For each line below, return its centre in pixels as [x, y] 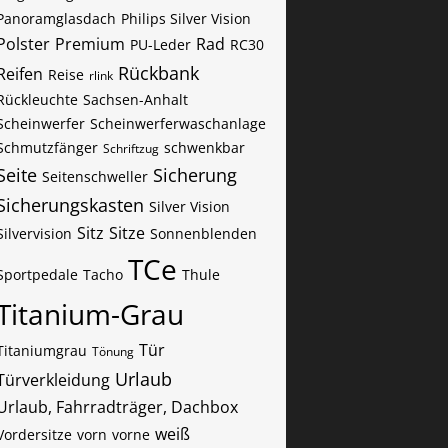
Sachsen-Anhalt [135, 99]
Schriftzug [131, 148]
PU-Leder [160, 44]
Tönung [113, 351]
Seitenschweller [95, 176]
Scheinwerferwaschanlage [178, 123]
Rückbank [158, 73]
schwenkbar [204, 147]
